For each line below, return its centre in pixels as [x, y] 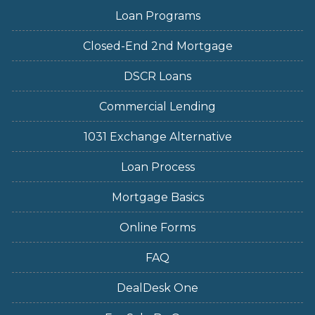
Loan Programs [157, 15]
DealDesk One [157, 288]
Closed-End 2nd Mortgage [157, 46]
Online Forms [157, 227]
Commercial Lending [157, 106]
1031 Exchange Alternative [157, 136]
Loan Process [157, 167]
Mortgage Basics [157, 197]
